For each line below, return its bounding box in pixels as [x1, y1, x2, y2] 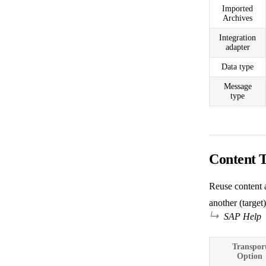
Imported [222, 4, 253, 13]
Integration [219, 33, 256, 42]
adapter [225, 42, 250, 52]
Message [223, 81, 252, 91]
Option [237, 251, 262, 261]
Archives [223, 13, 252, 23]
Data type [221, 62, 254, 71]
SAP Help [224, 211, 261, 221]
